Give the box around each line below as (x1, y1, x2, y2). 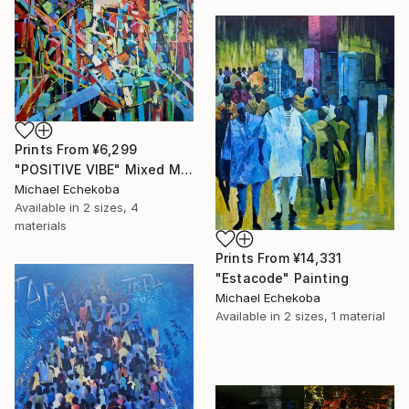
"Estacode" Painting (215, 269, 350, 286)
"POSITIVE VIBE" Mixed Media (180, 162, 193, 178)
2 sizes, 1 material (284, 308, 385, 323)
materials (15, 218, 67, 234)
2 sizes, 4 (83, 200, 139, 215)
